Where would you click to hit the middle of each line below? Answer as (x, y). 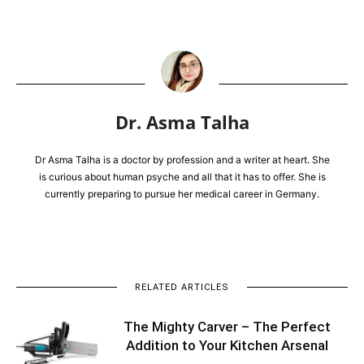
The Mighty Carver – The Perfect (227, 326)
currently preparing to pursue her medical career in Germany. (182, 193)
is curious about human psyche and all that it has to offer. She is (182, 176)
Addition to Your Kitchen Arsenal (227, 345)
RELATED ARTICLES (182, 287)
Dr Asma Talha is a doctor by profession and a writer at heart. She (182, 159)
